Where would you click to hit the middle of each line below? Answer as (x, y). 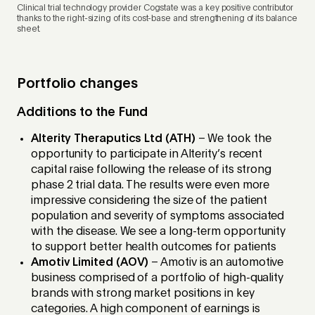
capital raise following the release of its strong (152, 171)
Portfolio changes (77, 85)
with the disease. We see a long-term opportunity (159, 232)
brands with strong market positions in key (143, 294)
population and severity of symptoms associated (158, 217)
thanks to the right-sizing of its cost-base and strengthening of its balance (157, 19)
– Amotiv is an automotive (216, 263)
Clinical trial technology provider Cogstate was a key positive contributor (155, 9)
